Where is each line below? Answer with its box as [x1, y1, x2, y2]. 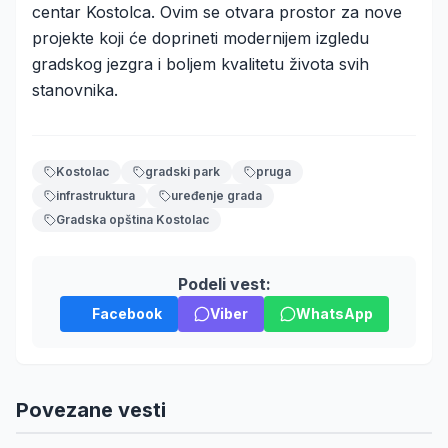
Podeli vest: [177, 274, 271, 295]
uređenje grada [171, 188, 262, 204]
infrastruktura [56, 188, 135, 204]
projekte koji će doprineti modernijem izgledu [32, 28, 369, 49]
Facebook [91, 305, 162, 323]
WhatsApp [295, 305, 373, 323]
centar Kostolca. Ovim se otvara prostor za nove [32, 2, 402, 23]
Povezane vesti [16, 398, 166, 423]
